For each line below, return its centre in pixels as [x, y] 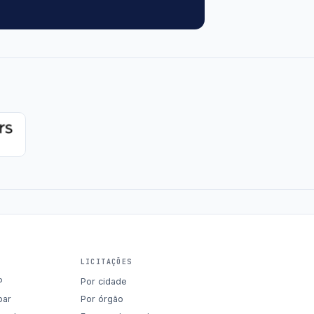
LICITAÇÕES [106, 261]
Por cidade [103, 281]
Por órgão [102, 299]
